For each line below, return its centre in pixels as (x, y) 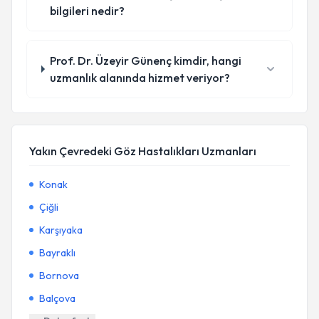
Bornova (59, 276)
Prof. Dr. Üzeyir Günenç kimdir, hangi (146, 61)
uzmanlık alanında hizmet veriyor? (140, 78)
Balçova (57, 298)
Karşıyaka (61, 230)
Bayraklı (57, 253)
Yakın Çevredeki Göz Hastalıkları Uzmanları (143, 151)
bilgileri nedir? (87, 11)
